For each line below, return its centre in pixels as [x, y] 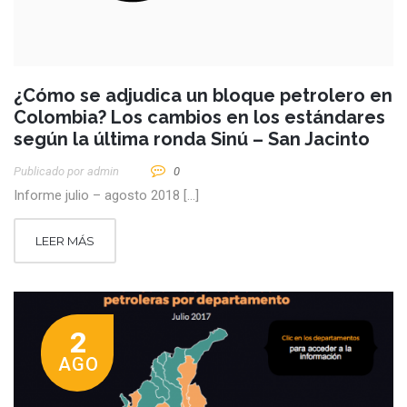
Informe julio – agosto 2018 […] [106, 196]
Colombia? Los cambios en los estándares [199, 118]
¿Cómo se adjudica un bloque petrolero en [203, 96]
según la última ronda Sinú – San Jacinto [192, 139]
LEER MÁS [65, 241]
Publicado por [49, 172]
